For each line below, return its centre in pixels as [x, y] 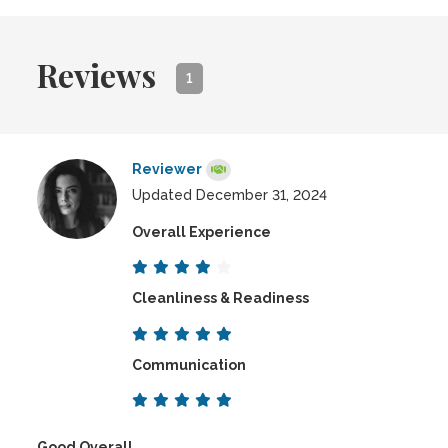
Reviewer [167, 169]
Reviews [97, 74]
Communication [189, 364]
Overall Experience [202, 232]
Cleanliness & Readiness [221, 298]
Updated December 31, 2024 [230, 195]
